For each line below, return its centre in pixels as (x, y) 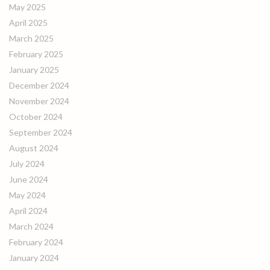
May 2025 (27, 7)
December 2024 (39, 85)
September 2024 (41, 132)
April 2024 (28, 211)
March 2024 (31, 226)
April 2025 (28, 23)
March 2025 (31, 38)
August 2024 (34, 148)
